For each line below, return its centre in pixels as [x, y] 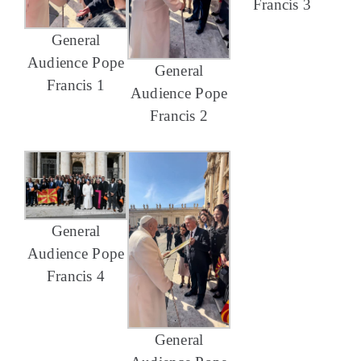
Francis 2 [179, 115]
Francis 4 [76, 276]
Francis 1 [76, 85]
